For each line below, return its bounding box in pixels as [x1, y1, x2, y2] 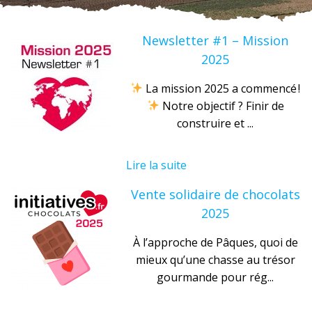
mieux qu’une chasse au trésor [135, 251, 295, 267]
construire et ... [177, 115, 253, 131]
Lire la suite [125, 157, 187, 173]
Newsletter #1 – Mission [142, 31, 288, 49]
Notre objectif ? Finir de [159, 97, 284, 114]
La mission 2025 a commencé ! [143, 80, 301, 96]
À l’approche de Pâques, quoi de [132, 234, 298, 250]
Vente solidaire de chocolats [130, 185, 300, 203]
